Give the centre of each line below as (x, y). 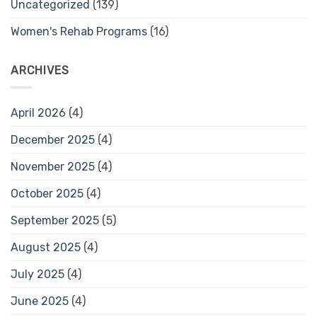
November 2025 (53, 167)
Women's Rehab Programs (79, 31)
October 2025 (47, 194)
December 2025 (53, 140)
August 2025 (46, 248)
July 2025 (38, 275)
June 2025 (40, 301)
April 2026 (38, 113)
